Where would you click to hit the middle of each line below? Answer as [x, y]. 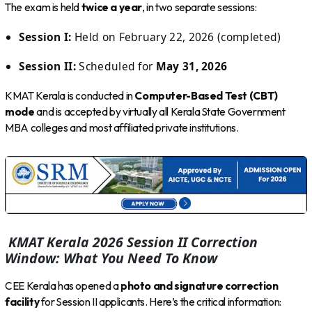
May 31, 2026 [192, 66]
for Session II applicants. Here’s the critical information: [160, 302]
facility [22, 302]
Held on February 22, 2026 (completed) [176, 37]
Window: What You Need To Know [111, 258]
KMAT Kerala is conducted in [70, 96]
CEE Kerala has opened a [63, 286]
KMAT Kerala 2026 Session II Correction [132, 242]
